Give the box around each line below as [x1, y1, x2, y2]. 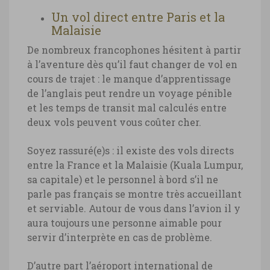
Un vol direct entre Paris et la [51, 8, 225, 25]
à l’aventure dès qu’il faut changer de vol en [27, 57, 237, 71]
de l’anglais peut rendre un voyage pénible [27, 86, 232, 99]
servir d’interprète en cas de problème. [27, 230, 212, 243]
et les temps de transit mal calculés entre [27, 101, 227, 114]
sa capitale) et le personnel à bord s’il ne [27, 172, 218, 186]
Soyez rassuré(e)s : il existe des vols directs [27, 143, 234, 157]
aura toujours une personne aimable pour [27, 216, 222, 229]
